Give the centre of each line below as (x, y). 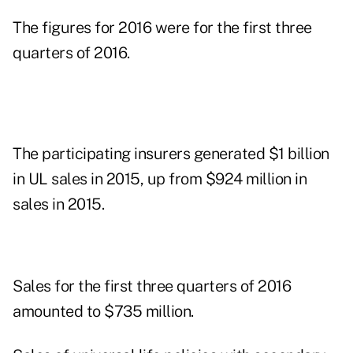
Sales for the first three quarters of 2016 (152, 286)
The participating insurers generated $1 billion (171, 154)
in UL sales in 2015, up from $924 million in (160, 179)
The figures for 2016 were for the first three (162, 28)
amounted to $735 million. (103, 312)
